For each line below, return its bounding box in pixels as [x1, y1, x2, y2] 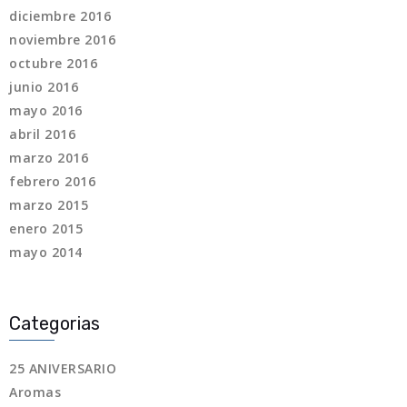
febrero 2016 [9, 173, 95, 191]
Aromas [9, 383, 61, 402]
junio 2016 [9, 78, 78, 96]
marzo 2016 [9, 149, 88, 167]
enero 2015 [9, 220, 83, 238]
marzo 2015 [9, 196, 88, 214]
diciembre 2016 [9, 7, 111, 25]
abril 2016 [9, 125, 75, 144]
